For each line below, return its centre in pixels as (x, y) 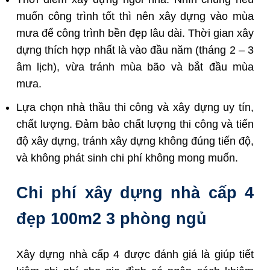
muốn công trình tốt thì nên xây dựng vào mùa (135, 17)
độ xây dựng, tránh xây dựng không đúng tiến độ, (135, 141)
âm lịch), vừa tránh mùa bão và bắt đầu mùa (135, 67)
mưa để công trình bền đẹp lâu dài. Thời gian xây (135, 33)
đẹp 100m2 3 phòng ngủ (111, 219)
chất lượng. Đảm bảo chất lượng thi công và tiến (135, 124)
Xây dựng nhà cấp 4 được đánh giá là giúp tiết (135, 254)
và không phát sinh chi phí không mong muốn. (127, 158)
